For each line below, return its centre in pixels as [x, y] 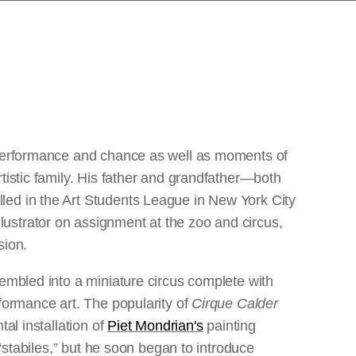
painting [229, 326]
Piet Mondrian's [155, 326]
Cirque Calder [235, 304]
